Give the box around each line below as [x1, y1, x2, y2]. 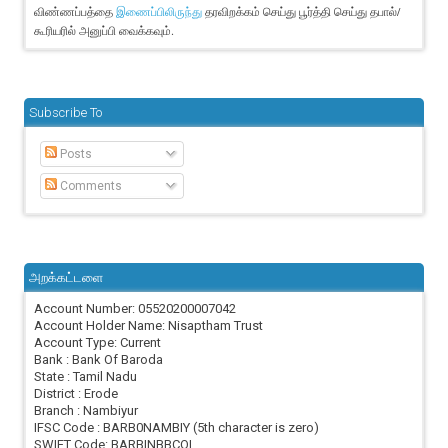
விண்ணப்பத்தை [34, 3, 117, 20]
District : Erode [34, 386, 119, 402]
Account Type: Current [34, 335, 162, 351]
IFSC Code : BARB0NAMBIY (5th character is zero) [34, 420, 320, 436]
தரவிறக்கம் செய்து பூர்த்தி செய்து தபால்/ [205, 3, 401, 20]
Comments [57, 179, 123, 194]
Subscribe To [29, 105, 103, 121]
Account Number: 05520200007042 [34, 301, 237, 317]
